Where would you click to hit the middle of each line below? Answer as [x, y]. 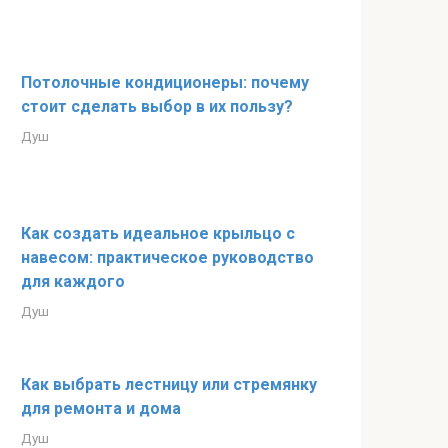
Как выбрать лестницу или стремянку [169, 384]
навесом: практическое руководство [167, 257]
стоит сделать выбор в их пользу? [157, 106]
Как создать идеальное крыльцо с [158, 233]
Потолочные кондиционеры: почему [165, 82]
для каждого [73, 281]
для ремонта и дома [101, 408]
